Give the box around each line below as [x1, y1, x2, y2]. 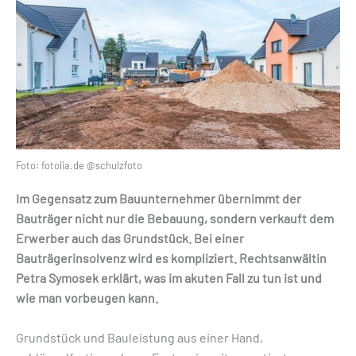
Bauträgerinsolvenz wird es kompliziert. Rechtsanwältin [16, 250, 327, 265]
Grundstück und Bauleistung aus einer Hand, [16, 330, 263, 346]
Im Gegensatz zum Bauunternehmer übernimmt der [16, 190, 301, 206]
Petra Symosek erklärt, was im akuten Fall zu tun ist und [16, 269, 322, 285]
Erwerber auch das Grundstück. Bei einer [16, 230, 244, 246]
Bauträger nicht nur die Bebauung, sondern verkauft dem [16, 210, 334, 226]
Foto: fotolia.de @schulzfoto [16, 158, 142, 172]
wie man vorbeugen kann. [16, 289, 158, 305]
